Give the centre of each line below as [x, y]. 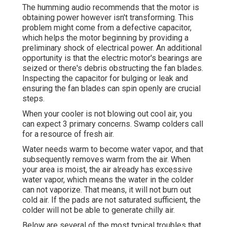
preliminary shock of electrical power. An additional [112, 48]
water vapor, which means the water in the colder [108, 180]
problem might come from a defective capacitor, [107, 28]
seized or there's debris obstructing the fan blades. [113, 68]
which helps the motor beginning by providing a [105, 38]
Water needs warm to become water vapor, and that [113, 149]
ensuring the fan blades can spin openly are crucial [111, 89]
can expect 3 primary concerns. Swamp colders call [113, 124]
